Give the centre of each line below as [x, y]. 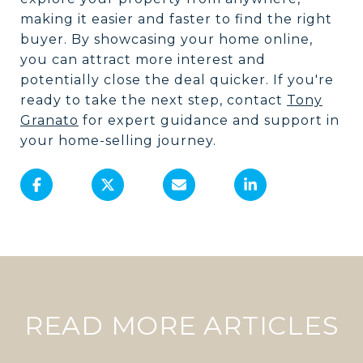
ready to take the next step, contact [154, 100]
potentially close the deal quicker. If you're [177, 79]
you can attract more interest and [143, 59]
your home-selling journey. [118, 140]
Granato [49, 120]
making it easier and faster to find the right [176, 19]
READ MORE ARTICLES [181, 325]
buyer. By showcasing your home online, [167, 39]
